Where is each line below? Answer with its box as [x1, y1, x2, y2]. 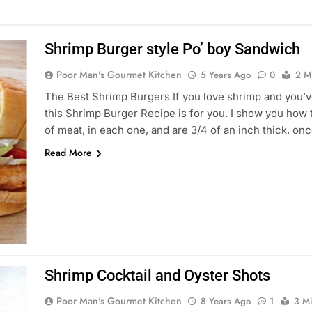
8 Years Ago [200, 295, 251, 308]
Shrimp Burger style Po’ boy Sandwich [44, 40, 300, 58]
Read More [44, 146, 92, 159]
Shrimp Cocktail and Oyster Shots [44, 267, 270, 284]
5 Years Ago [200, 68, 251, 81]
